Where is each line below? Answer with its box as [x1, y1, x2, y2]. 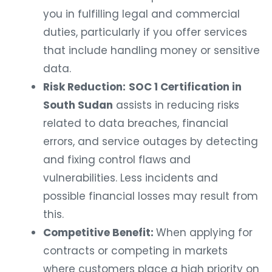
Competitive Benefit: [43, 225, 156, 240]
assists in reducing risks [113, 97, 239, 112]
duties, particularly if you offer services [43, 24, 247, 39]
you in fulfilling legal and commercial [43, 6, 240, 21]
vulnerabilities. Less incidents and [43, 170, 218, 185]
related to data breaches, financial [43, 115, 228, 131]
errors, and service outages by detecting [43, 134, 258, 149]
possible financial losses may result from [43, 188, 258, 203]
